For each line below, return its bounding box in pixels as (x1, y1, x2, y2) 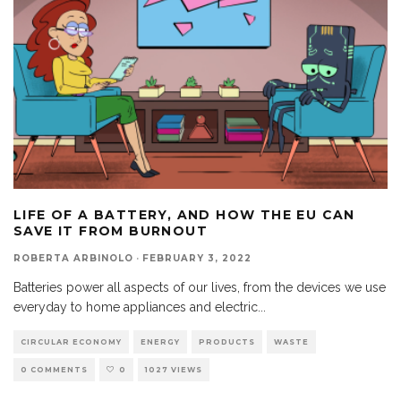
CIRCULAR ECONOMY (21, 337, 122, 347)
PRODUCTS (199, 337, 255, 347)
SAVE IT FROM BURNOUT (13, 223, 208, 240)
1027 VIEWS (145, 365, 202, 375)
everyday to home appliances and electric (13, 300, 258, 315)
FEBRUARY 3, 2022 (142, 252, 252, 265)
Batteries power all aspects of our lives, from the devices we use (13, 280, 386, 295)
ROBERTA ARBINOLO (13, 252, 133, 265)
